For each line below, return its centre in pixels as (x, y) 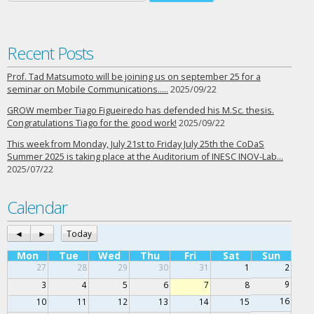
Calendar (37, 207)
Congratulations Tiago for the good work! (92, 123)
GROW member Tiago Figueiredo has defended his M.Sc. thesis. (141, 110)
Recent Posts (50, 53)
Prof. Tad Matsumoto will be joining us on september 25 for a (134, 77)
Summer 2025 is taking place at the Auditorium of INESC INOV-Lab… (145, 157)
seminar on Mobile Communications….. (88, 89)
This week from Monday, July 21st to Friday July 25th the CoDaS (136, 144)
